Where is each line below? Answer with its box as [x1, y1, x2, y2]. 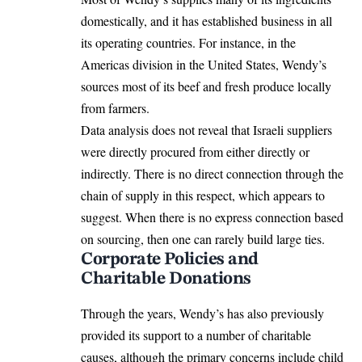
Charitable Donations [81, 270, 251, 288]
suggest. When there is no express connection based [81, 208, 343, 226]
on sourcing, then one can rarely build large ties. [81, 230, 325, 248]
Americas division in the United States [81, 56, 276, 74]
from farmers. [81, 99, 154, 117]
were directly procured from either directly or [81, 143, 309, 161]
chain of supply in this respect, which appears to [81, 187, 325, 204]
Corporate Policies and [81, 250, 259, 269]
